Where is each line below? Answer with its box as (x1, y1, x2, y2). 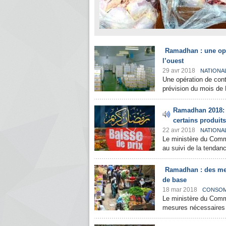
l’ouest (162, 57, 184, 65)
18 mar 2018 (162, 186, 197, 193)
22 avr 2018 (162, 127, 195, 134)
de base (162, 176, 187, 184)
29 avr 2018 (162, 67, 195, 74)
